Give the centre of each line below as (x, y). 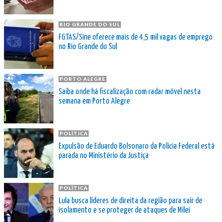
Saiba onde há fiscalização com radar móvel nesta (130, 92)
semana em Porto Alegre (94, 101)
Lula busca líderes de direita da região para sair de (130, 201)
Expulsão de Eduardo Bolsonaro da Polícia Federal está (137, 146)
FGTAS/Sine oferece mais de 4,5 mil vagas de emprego (136, 37)
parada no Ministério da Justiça (104, 156)
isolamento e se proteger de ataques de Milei (124, 210)
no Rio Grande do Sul (88, 47)
